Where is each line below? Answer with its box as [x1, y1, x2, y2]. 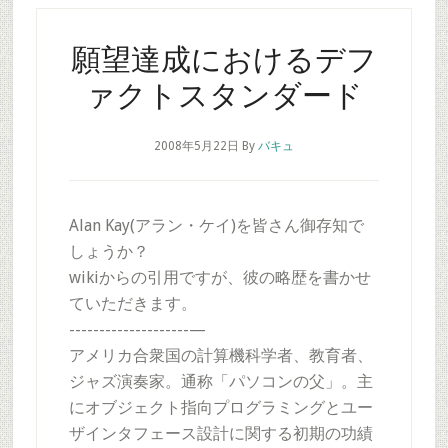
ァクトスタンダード [84, 75, 363, 114]
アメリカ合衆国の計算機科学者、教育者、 [68, 346, 373, 365]
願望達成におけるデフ [70, 39, 377, 78]
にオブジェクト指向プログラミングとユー [68, 398, 373, 417]
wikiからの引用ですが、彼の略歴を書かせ [68, 268, 371, 287]
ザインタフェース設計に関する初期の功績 [68, 424, 373, 443]
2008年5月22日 [153, 139, 239, 153]
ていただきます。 [68, 294, 197, 313]
